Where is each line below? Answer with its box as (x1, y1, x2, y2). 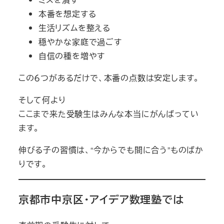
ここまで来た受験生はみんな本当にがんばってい (18, 108, 199, 120)
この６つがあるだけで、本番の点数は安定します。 (18, 72, 200, 84)
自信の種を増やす (38, 50, 105, 62)
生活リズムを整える (38, 22, 110, 34)
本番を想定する (38, 8, 96, 20)
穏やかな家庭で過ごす (38, 36, 122, 48)
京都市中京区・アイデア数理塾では (18, 191, 184, 206)
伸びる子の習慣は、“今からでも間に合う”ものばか (18, 144, 203, 156)
